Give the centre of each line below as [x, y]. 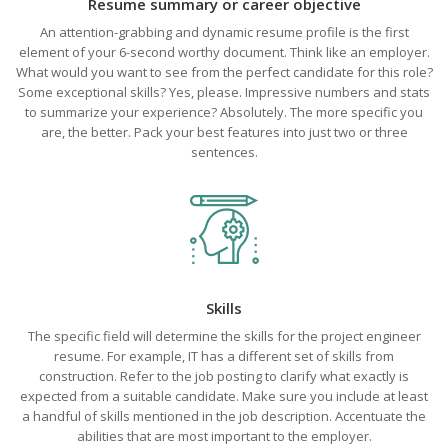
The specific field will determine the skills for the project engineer [224, 336]
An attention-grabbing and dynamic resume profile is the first [224, 32]
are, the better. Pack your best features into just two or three [224, 132]
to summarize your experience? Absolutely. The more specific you [224, 112]
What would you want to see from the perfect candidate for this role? [224, 72]
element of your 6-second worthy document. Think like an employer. [224, 52]
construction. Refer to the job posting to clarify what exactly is [224, 376]
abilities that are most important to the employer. [224, 436]
